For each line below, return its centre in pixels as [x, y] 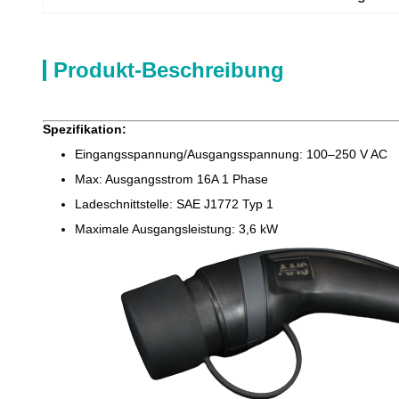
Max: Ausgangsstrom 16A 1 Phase [171, 179]
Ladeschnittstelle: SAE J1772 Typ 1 [174, 204]
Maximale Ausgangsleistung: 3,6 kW [176, 229]
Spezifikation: [85, 129]
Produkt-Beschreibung [169, 70]
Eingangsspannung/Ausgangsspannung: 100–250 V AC [231, 154]
